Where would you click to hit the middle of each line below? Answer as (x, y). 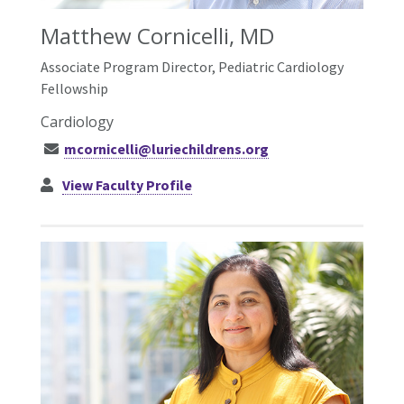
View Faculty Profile (128, 185)
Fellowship (74, 89)
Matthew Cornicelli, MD (157, 36)
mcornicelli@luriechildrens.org (167, 149)
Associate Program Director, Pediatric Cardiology (192, 67)
